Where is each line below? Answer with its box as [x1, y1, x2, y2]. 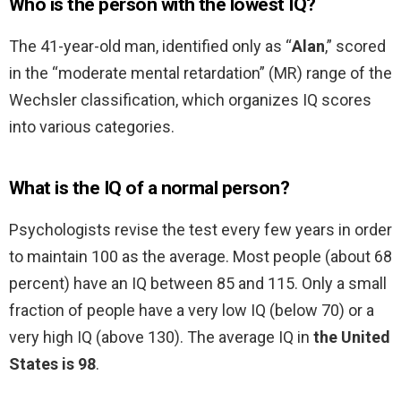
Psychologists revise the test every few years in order [9, 220, 392, 240]
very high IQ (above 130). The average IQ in [9, 328, 313, 347]
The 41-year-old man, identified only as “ [9, 37, 292, 56]
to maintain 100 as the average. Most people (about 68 [9, 247, 392, 267]
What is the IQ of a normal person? [9, 177, 290, 200]
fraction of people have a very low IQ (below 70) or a [9, 301, 374, 320]
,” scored [325, 37, 386, 56]
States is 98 [9, 354, 96, 374]
